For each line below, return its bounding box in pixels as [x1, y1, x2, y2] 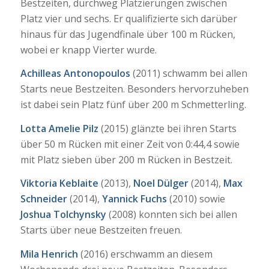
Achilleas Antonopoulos [20, 67, 130, 80]
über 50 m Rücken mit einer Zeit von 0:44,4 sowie [20, 137, 240, 151]
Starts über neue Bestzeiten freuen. [20, 223, 182, 237]
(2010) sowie [166, 192, 225, 206]
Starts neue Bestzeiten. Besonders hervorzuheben [20, 82, 249, 96]
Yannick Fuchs [101, 192, 167, 206]
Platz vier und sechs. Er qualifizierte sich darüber [20, 11, 237, 25]
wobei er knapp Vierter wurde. [20, 43, 157, 56]
